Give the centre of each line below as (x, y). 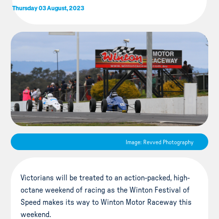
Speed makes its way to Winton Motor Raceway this (106, 202)
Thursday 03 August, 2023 (48, 8)
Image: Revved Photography (159, 142)
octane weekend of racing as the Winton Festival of (105, 190)
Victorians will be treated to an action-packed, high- (105, 178)
